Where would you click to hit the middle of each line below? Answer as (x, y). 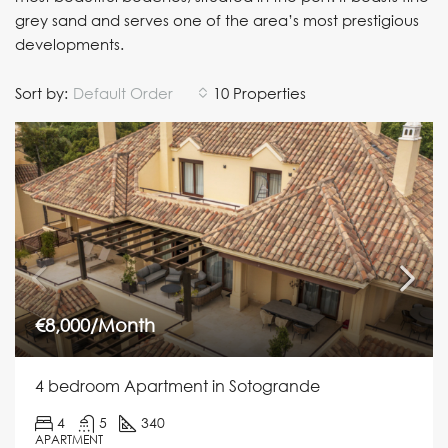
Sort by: (41, 93)
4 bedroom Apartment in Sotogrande (177, 385)
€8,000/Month (95, 324)
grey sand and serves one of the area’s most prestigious (217, 20)
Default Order (123, 93)
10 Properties (259, 93)
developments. (83, 44)
